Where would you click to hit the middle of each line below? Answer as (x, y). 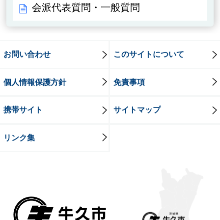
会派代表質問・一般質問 (86, 7)
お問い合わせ (27, 54)
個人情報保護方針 (35, 82)
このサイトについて (149, 54)
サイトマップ (137, 110)
